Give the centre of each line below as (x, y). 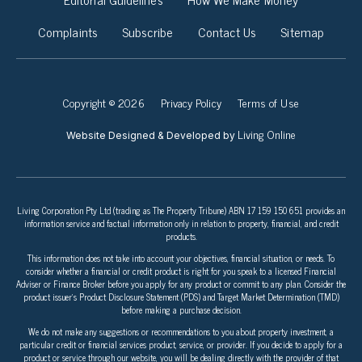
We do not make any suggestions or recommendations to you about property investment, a (181, 332)
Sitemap (302, 32)
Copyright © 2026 (104, 103)
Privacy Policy (191, 103)
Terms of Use (268, 103)
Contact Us (227, 32)
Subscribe (147, 32)
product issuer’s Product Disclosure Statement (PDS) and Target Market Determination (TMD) (181, 297)
